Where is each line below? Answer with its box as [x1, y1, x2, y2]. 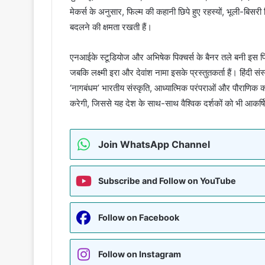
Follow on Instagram [98, 248, 181, 259]
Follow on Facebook [98, 212, 179, 222]
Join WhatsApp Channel [98, 138, 210, 150]
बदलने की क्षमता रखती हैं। [70, 21, 152, 33]
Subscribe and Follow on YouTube [98, 175, 236, 186]
